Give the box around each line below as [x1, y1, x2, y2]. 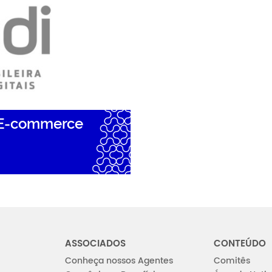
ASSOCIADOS [65, 236, 126, 251]
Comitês [214, 254, 250, 268]
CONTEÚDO [214, 236, 266, 251]
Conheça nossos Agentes [65, 254, 173, 268]
